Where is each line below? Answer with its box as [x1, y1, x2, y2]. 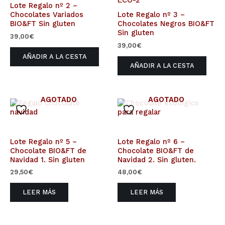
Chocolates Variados [10, 10, 83, 20]
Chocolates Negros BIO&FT [118, 19, 214, 29]
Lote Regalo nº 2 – [10, 1, 77, 11]
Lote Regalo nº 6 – [118, 137, 185, 146]
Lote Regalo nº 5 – [10, 137, 77, 146]
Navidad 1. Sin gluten [10, 155, 85, 164]
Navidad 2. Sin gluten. [118, 155, 196, 164]
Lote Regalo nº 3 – [118, 10, 185, 20]
